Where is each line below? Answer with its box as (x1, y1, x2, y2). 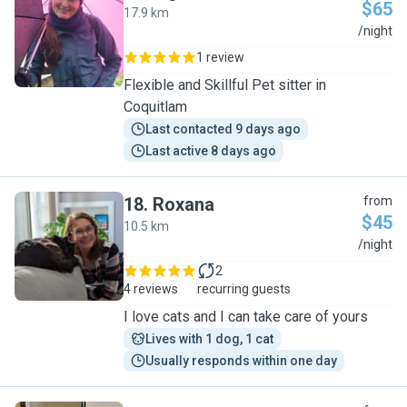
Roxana (153, 194, 214, 215)
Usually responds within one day (145, 353, 337, 368)
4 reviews (124, 282, 178, 296)
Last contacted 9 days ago (145, 122, 301, 136)
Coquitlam (124, 98, 187, 115)
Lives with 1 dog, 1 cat (145, 332, 273, 346)
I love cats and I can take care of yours (124, 308, 368, 325)
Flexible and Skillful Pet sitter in (124, 76, 326, 94)
